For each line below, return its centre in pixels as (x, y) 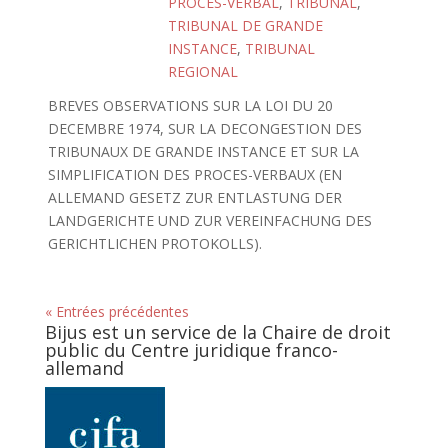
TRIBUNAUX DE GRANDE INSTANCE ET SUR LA (203, 151)
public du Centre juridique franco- (191, 350)
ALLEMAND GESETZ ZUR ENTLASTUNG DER (194, 197)
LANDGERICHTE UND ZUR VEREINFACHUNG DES (209, 220)
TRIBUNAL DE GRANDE (245, 25)
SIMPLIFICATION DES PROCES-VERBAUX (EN (194, 174)
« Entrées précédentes (116, 311)
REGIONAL (203, 71)
